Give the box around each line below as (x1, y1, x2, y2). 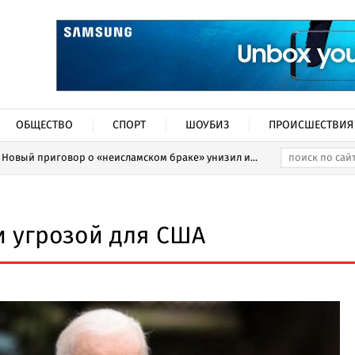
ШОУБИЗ (185, 116, 229, 134)
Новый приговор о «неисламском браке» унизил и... (2, 150, 258, 166)
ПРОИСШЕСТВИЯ (269, 116, 353, 134)
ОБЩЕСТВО (16, 116, 73, 134)
